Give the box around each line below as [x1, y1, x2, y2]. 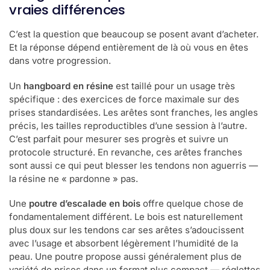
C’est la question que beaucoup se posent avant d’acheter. [9, 28, 259, 40]
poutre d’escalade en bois [29, 198, 140, 210]
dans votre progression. [9, 55, 111, 67]
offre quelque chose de [140, 198, 243, 210]
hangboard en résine [24, 80, 113, 92]
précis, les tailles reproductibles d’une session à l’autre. [9, 119, 247, 131]
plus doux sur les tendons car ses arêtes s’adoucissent [9, 224, 244, 236]
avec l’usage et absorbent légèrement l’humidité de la [9, 237, 238, 250]
